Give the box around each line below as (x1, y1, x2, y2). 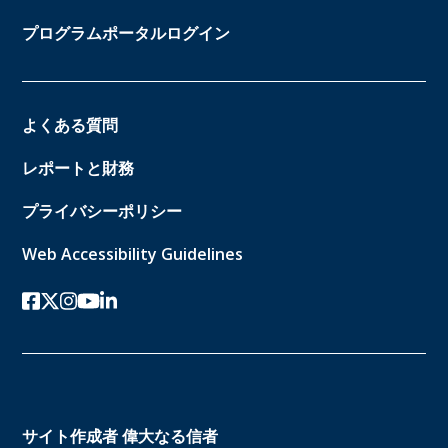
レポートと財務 (22, 156, 135, 179)
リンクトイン (99, 289, 196, 312)
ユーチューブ (77, 289, 174, 312)
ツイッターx (39, 289, 129, 312)
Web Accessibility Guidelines (22, 242, 244, 265)
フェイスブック (22, 289, 135, 312)
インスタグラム (59, 289, 172, 312)
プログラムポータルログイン (22, 21, 231, 44)
